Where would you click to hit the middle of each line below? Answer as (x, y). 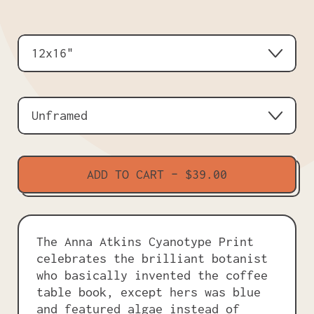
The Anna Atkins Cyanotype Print (145, 241)
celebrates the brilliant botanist (152, 258)
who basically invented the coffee (152, 275)
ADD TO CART (125, 174)
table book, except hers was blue (149, 292)
